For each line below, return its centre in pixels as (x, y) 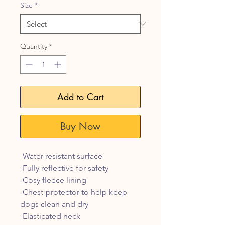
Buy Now (80, 126)
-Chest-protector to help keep (74, 192)
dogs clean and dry (54, 204)
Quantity (34, 46)
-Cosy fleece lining (53, 180)
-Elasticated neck (50, 216)
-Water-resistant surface (61, 156)
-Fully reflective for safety (64, 168)
